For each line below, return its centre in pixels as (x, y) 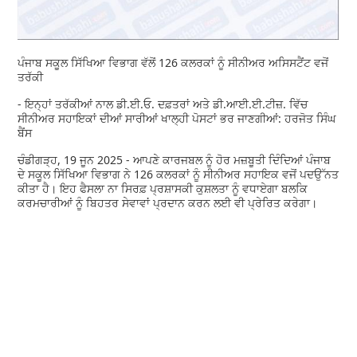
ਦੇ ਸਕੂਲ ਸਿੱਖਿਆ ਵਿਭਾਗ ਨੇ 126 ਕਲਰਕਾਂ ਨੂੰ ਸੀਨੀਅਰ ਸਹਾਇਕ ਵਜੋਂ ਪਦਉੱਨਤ (178, 174)
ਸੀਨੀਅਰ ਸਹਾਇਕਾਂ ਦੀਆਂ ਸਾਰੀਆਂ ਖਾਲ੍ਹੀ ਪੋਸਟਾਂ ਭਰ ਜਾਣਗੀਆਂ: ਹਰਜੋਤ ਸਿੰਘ (177, 118)
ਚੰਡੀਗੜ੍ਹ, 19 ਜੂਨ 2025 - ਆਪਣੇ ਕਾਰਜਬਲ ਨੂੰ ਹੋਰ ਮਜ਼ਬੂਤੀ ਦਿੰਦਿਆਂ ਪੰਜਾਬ (175, 159)
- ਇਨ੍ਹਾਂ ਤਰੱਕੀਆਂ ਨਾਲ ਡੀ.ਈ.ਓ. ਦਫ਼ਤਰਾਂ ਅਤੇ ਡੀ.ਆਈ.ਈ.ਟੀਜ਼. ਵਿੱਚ (163, 104)
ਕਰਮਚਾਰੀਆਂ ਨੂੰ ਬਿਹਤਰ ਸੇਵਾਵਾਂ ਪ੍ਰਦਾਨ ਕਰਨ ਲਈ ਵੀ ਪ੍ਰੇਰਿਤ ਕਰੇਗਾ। (168, 202)
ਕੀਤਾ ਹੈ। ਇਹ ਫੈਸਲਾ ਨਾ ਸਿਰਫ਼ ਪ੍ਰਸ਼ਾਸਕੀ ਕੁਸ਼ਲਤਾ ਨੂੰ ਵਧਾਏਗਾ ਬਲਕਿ (163, 188)
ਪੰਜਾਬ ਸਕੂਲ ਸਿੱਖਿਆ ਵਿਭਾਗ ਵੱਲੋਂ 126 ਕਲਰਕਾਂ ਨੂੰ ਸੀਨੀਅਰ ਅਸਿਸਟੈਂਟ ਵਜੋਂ (173, 62)
